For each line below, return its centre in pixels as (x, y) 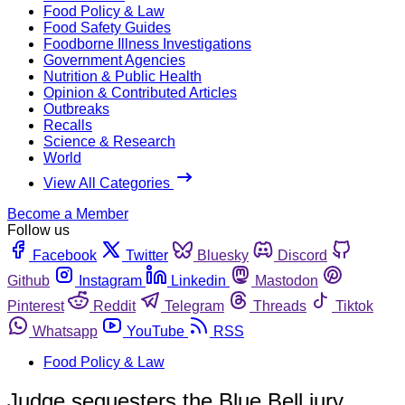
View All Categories (108, 183)
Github (28, 280)
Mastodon (287, 280)
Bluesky (223, 255)
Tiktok (354, 306)
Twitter (147, 255)
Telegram (194, 306)
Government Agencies (114, 60)
